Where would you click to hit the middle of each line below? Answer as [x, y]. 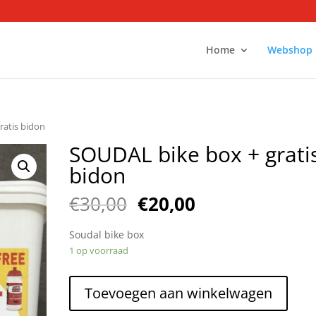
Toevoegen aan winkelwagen [179, 293]
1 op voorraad [99, 251]
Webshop [290, 50]
